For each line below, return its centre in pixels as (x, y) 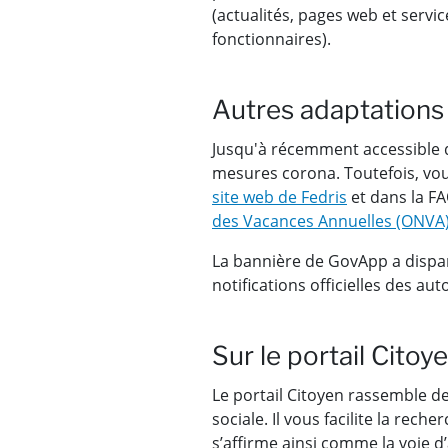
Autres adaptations (328, 110)
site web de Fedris (279, 197)
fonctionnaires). (271, 39)
